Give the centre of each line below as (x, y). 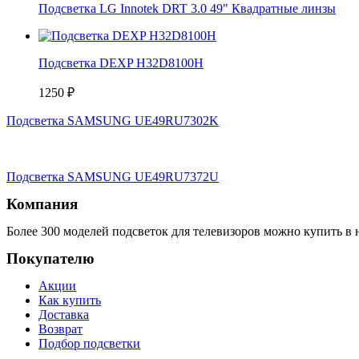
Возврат (61, 329)
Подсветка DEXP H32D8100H (121, 63)
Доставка (64, 315)
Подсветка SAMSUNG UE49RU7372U (113, 177)
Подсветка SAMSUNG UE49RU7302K (113, 121)
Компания (42, 204)
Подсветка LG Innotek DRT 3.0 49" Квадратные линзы (187, 9)
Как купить (70, 301)
